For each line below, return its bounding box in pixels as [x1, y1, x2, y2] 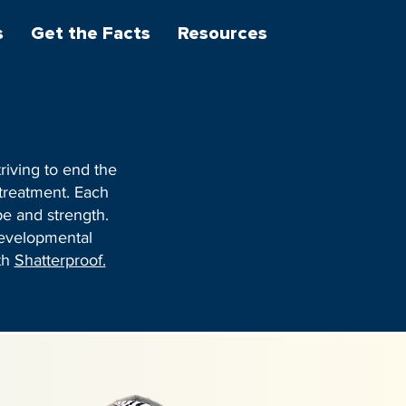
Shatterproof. [14, 251, 106, 269]
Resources [178, 24, 268, 43]
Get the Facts [31, 24, 151, 43]
